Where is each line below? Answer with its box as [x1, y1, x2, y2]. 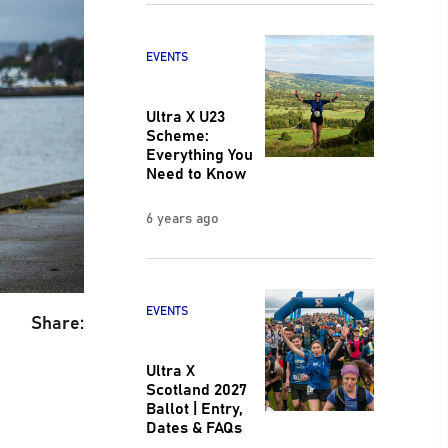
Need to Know [145, 159, 246, 184]
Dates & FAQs [145, 414, 242, 439]
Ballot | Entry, [145, 395, 243, 420]
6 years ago [145, 206, 219, 227]
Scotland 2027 [145, 376, 247, 401]
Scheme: [145, 121, 209, 146]
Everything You [145, 140, 253, 165]
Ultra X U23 [145, 102, 225, 127]
